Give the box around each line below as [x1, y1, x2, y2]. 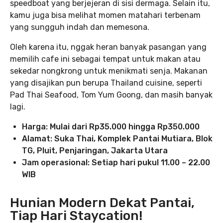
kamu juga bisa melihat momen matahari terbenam [10, 10, 201, 20]
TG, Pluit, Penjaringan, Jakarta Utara [22, 146, 168, 156]
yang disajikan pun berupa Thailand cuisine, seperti [10, 78, 202, 88]
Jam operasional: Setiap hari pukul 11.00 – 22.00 [22, 158, 210, 168]
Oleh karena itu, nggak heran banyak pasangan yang [10, 42, 207, 52]
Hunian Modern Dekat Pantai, [10, 195, 195, 211]
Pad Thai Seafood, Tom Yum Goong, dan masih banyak [10, 90, 213, 100]
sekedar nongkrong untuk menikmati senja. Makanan [10, 66, 208, 76]
